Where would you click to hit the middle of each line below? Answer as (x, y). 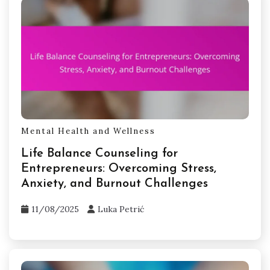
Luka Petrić (121, 209)
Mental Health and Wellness (88, 131)
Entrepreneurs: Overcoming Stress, (119, 168)
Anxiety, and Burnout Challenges (115, 184)
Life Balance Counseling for (99, 153)
